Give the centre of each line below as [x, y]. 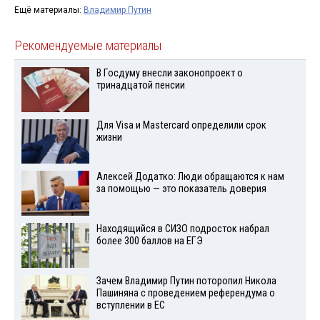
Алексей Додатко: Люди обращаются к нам [190, 177]
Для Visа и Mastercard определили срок [181, 125]
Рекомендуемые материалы [88, 45]
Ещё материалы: [49, 10]
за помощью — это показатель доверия [181, 189]
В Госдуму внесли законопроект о [169, 73]
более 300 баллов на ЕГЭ [149, 241]
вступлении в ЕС [130, 305]
